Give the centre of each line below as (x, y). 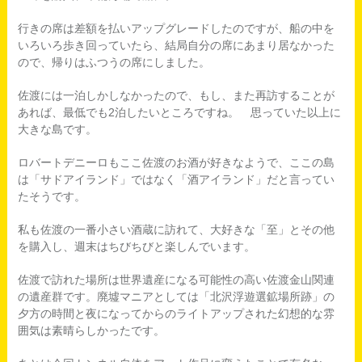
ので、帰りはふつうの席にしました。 (114, 62)
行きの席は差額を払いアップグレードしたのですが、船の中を (176, 28)
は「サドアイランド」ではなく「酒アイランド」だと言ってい (176, 179)
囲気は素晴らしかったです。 (91, 330)
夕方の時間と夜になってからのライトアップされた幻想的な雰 (176, 314)
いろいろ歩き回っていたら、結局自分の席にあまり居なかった (176, 45)
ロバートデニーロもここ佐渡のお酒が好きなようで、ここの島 (176, 162)
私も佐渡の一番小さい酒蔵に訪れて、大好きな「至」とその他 (176, 229)
